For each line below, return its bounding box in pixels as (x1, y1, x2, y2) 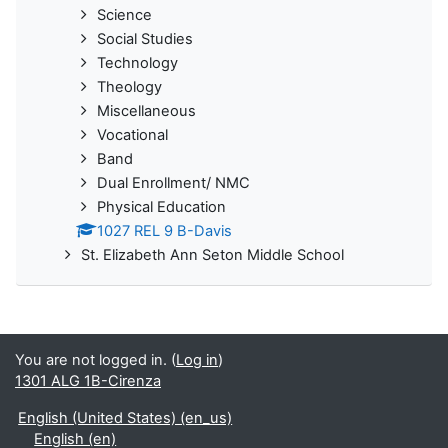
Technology (97, 54, 178, 73)
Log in (176, 351, 218, 370)
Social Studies (97, 30, 193, 49)
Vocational (97, 126, 168, 145)
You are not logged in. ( (15, 351, 176, 370)
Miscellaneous (97, 102, 196, 121)
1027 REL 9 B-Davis (97, 222, 232, 241)
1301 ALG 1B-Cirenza (15, 372, 161, 391)
